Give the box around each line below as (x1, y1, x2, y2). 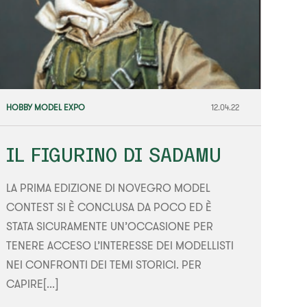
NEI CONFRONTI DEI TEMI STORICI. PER (6, 257, 202, 271)
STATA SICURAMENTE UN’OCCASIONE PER (6, 219, 214, 233)
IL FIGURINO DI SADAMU (6, 143, 222, 165)
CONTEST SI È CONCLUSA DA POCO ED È (6, 199, 212, 214)
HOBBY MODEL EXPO (6, 101, 86, 112)
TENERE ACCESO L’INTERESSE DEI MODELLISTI (6, 238, 234, 252)
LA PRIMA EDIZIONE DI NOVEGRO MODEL (6, 180, 211, 195)
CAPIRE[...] (6, 276, 59, 291)
